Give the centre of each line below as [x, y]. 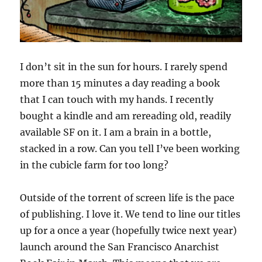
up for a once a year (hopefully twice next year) [129, 231]
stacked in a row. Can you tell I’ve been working [130, 149]
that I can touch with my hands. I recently [117, 100]
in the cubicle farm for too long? [94, 165]
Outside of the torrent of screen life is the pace [127, 198]
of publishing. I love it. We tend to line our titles [130, 214]
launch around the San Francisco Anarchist [120, 247]
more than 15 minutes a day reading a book [120, 83]
